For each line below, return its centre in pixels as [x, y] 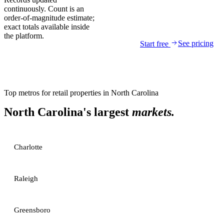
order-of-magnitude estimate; [49, 18]
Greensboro [32, 210]
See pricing [196, 43]
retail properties [77, 93]
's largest [107, 112]
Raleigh [26, 178]
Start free [155, 44]
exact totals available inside [47, 27]
